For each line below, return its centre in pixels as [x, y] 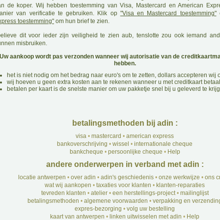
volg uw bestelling [151, 209]
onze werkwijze [179, 177]
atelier [99, 193]
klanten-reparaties [180, 185]
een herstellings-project [144, 193]
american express [150, 136]
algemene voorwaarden [116, 201]
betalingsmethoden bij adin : [125, 123]
